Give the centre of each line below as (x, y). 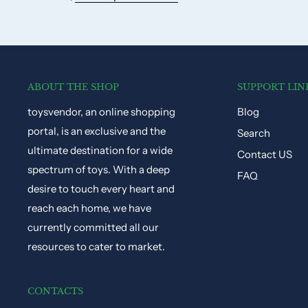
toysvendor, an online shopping (101, 112)
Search (254, 133)
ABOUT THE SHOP (73, 87)
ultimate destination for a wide (100, 151)
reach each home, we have (89, 208)
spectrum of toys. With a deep (99, 170)
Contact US (265, 155)
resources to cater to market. (96, 247)
